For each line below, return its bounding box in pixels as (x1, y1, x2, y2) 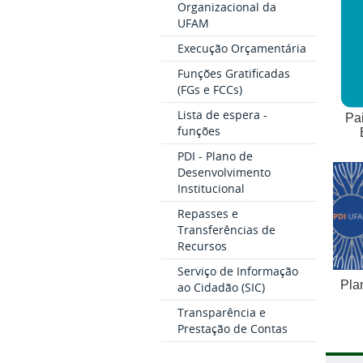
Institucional (177, 180, 245, 196)
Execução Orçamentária (177, 40, 306, 56)
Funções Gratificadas (177, 65, 290, 81)
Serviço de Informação (177, 263, 298, 279)
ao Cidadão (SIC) (177, 279, 265, 295)
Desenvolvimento (177, 164, 271, 180)
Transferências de (177, 221, 275, 237)
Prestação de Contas (177, 320, 288, 336)
